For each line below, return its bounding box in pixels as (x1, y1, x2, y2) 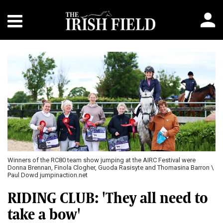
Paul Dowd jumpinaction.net (7, 171, 88, 179)
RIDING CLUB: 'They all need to (7, 190, 208, 207)
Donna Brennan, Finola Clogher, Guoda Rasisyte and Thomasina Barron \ (7, 164, 214, 171)
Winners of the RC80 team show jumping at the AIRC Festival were (7, 156, 196, 164)
